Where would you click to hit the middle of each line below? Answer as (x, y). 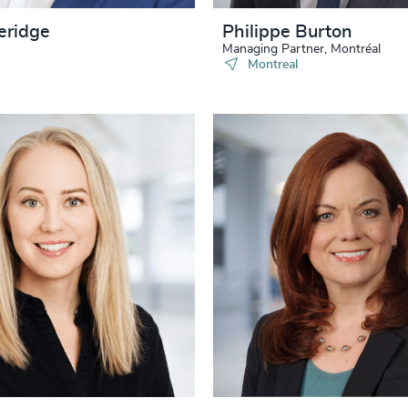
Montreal (272, 65)
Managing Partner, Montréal (301, 49)
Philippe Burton (287, 32)
